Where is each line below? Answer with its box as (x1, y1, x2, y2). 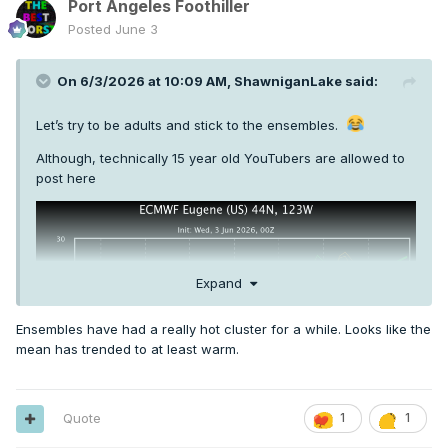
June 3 (115, 21, 158, 38)
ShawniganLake (234, 73, 342, 90)
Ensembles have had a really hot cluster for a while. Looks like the (16, 320, 431, 337)
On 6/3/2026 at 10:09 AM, (57, 73, 234, 90)
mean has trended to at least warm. (16, 340, 239, 357)
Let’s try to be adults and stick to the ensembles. (36, 117, 346, 134)
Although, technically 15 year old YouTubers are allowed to (36, 150, 405, 167)
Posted (68, 21, 115, 38)
